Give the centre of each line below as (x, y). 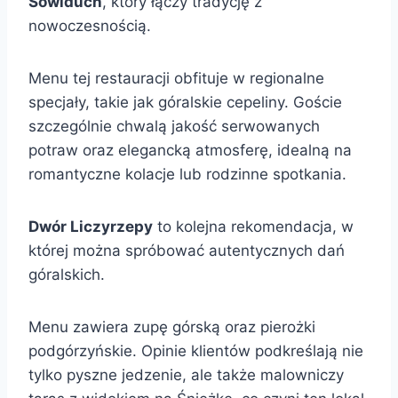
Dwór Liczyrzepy (91, 226)
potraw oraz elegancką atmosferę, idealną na (190, 150)
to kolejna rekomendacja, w (253, 226)
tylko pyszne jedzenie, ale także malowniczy (186, 374)
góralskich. (67, 274)
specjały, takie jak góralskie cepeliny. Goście (185, 102)
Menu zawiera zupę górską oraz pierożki (172, 326)
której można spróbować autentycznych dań (187, 250)
